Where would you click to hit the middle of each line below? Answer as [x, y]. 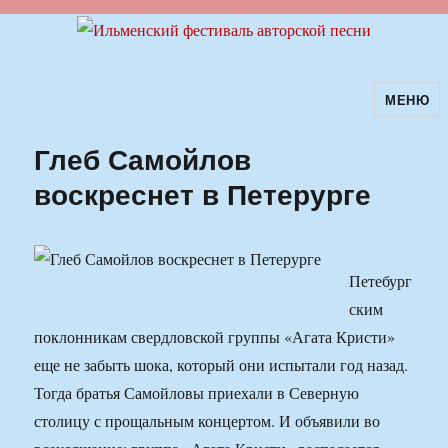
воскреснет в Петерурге [203, 194]
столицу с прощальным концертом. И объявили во [207, 421]
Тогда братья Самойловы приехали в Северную [197, 393]
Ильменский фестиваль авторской [208, 113]
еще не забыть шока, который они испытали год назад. [221, 365]
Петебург [381, 281]
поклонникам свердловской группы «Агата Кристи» [215, 337]
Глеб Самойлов [143, 159]
